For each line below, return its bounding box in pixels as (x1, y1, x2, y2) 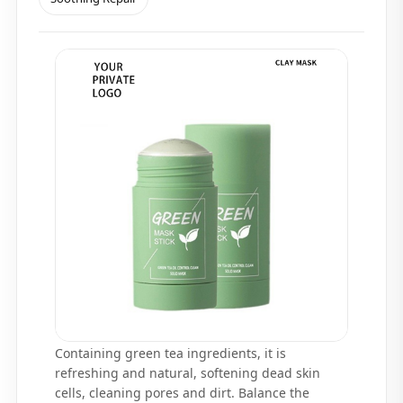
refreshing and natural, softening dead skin (55, 364, 320, 381)
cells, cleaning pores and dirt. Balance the (55, 384, 309, 401)
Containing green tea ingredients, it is (55, 345, 286, 362)
